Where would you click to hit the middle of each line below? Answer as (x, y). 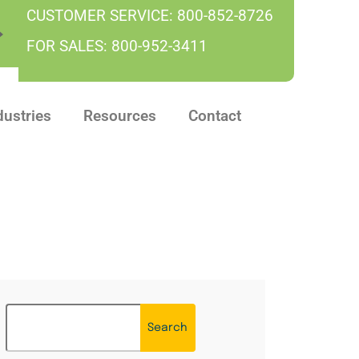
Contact (215, 116)
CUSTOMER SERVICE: (102, 16)
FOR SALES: (69, 46)
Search (167, 327)
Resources (120, 116)
